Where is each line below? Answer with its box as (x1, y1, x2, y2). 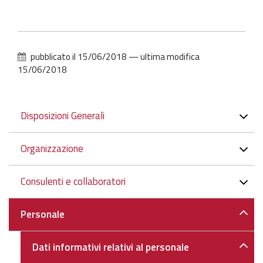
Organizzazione (21, 141, 83, 157)
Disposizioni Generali (21, 108, 104, 124)
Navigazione (10, 103, 76, 123)
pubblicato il (31, 50, 76, 64)
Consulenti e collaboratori (21, 174, 126, 190)
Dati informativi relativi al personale (32, 240, 189, 255)
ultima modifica (140, 50, 200, 64)
